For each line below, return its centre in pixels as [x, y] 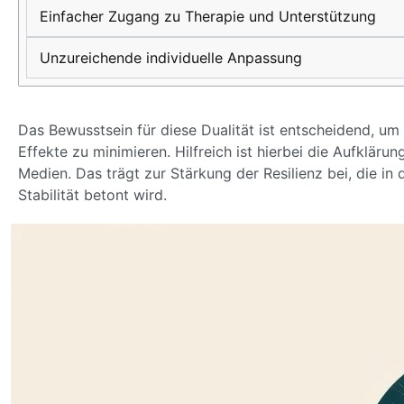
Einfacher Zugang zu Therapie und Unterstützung [208, 16]
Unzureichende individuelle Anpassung [171, 58]
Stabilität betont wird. [92, 195]
